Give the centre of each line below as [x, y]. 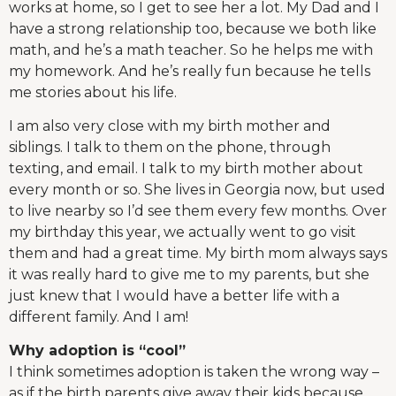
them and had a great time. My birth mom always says [198, 254]
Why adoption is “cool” [97, 351]
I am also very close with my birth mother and [170, 126]
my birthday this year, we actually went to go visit [183, 232]
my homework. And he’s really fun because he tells [190, 71]
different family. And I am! [99, 317]
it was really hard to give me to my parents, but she [189, 275]
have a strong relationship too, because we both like [193, 28]
